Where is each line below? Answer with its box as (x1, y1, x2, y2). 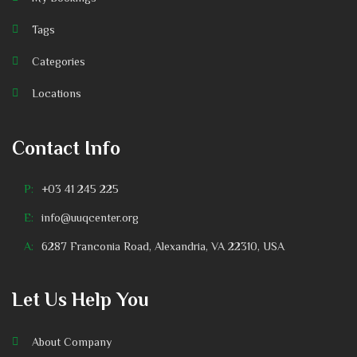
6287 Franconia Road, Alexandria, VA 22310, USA (41, 240, 284, 253)
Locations (32, 87, 81, 100)
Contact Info (12, 137, 120, 159)
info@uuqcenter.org (41, 211, 139, 225)
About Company (32, 335, 112, 349)
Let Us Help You (12, 288, 149, 311)
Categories (32, 55, 85, 69)
